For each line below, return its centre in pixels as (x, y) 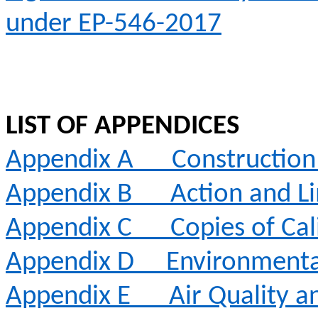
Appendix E (68, 297)
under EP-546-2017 (114, 24)
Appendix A (70, 161)
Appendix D (70, 263)
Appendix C (69, 229)
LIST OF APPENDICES (122, 127)
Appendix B (69, 195)
